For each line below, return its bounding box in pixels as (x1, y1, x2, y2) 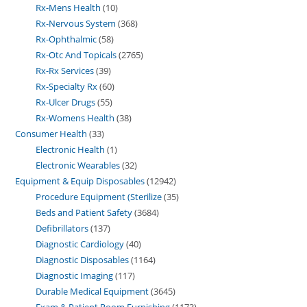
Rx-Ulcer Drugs (36, 95, 96, 108)
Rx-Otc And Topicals (36, 48, 117, 61)
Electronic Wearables (36, 158, 121, 171)
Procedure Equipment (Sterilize (36, 190, 162, 203)
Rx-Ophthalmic (36, 32, 97, 45)
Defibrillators (36, 221, 89, 234)
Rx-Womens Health (36, 111, 115, 124)
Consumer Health (15, 127, 88, 140)
